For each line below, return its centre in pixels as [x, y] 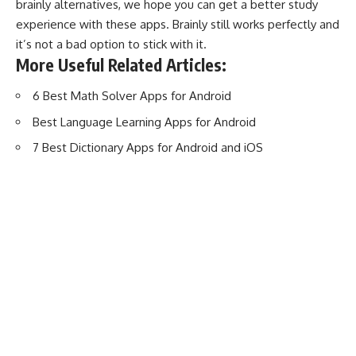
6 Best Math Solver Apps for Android [132, 96]
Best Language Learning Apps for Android [144, 122]
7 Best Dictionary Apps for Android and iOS [148, 148]
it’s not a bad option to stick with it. [111, 44]
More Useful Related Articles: [121, 64]
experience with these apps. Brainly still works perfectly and [178, 24]
